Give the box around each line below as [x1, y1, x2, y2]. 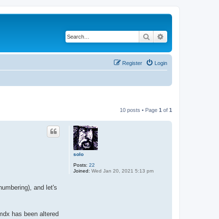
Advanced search [164, 32, 216, 41]
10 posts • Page [120, 107, 159, 113]
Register [122, 60, 142, 66]
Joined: [73, 168, 90, 174]
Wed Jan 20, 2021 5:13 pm [90, 168, 153, 174]
